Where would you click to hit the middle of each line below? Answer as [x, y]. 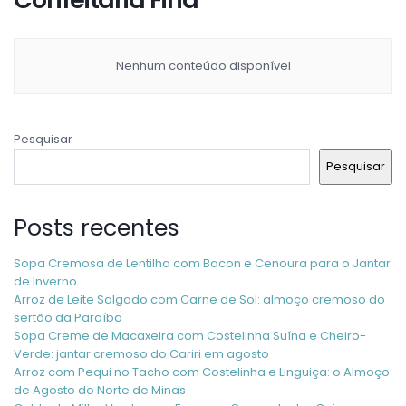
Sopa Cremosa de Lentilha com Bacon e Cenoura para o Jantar [202, 263]
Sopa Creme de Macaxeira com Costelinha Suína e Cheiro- [190, 335]
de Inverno [45, 281]
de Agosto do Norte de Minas [100, 390]
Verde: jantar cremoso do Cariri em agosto [141, 353]
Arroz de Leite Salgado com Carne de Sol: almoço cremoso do [199, 299]
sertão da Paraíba [68, 317]
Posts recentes [97, 227]
